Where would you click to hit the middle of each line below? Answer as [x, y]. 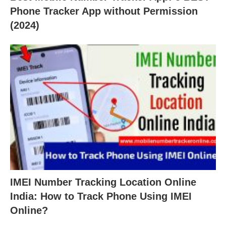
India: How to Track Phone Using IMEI [101, 196]
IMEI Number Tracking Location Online [103, 182]
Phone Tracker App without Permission [104, 11]
